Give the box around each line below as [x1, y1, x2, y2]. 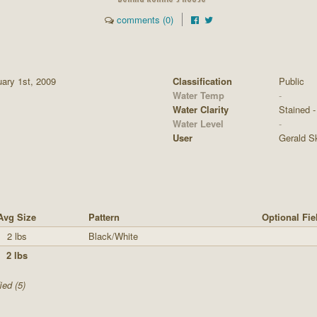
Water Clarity [173, 103, 229, 116]
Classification [173, 74, 232, 88]
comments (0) [116, 12, 173, 26]
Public [279, 74, 304, 88]
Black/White [88, 229, 138, 243]
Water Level [173, 117, 224, 130]
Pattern [88, 210, 120, 224]
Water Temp [173, 88, 224, 102]
